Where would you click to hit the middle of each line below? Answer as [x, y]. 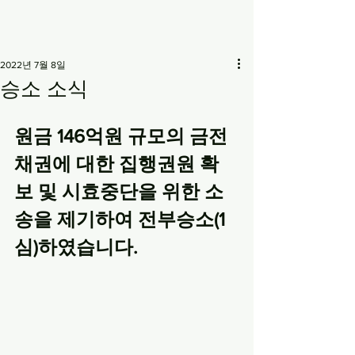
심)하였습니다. [76, 247]
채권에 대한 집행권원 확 [116, 164]
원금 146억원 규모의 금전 [121, 136]
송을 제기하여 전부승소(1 [120, 219]
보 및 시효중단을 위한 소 [119, 191]
